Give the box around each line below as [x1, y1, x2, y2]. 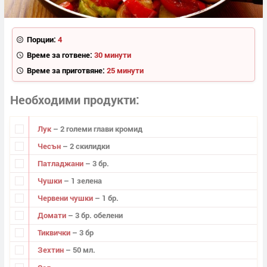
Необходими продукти [10, 92, 136, 108]
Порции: [26, 33, 56, 45]
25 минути [106, 64, 144, 76]
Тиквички [37, 227, 72, 238]
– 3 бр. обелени [67, 210, 123, 221]
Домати [37, 210, 68, 221]
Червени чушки [37, 193, 95, 204]
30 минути [94, 49, 131, 60]
